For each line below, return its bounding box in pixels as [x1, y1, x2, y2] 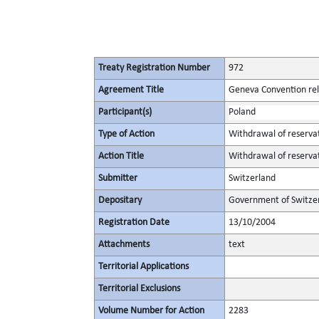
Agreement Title [98, 85, 164, 95]
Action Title [98, 151, 144, 162]
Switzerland [229, 173, 276, 184]
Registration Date [98, 217, 169, 228]
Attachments [98, 239, 150, 250]
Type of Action [98, 129, 155, 140]
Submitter [98, 173, 137, 184]
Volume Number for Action [98, 305, 204, 316]
